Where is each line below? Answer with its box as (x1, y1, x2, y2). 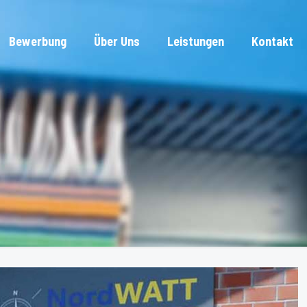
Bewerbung (9, 34, 66, 49)
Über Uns (94, 34, 140, 49)
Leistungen (167, 34, 224, 49)
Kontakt (251, 34, 293, 49)
